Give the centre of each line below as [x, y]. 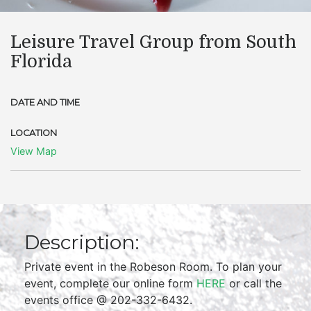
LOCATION [34, 133]
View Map [34, 151]
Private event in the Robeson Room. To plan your [153, 267]
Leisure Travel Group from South [153, 42]
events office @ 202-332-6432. [108, 300]
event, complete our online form [110, 283]
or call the [254, 283]
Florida [41, 61]
